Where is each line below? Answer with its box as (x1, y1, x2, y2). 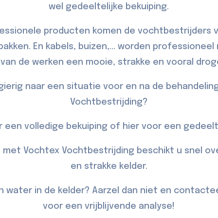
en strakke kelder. (70, 162, 147, 171)
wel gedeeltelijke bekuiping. (49, 2, 169, 12)
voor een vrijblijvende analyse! (43, 202, 175, 211)
